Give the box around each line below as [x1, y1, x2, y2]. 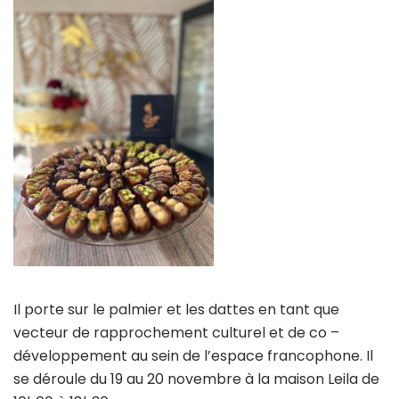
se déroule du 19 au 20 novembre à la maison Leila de [13, 368, 379, 389]
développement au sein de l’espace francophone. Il [13, 345, 373, 366]
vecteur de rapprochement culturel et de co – [13, 322, 339, 343]
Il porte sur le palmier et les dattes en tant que [13, 298, 339, 320]
